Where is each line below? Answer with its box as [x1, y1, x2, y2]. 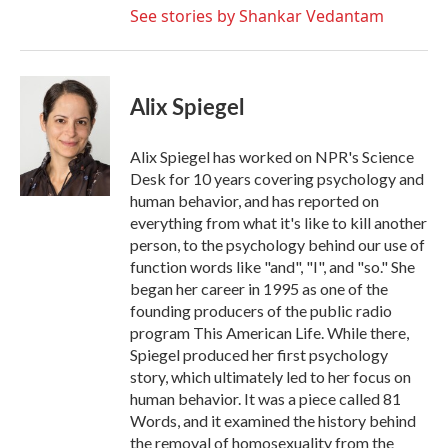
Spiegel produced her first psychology [130, 345, 388, 365]
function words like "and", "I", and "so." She [130, 257, 415, 277]
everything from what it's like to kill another [130, 213, 427, 233]
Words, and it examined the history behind [130, 411, 416, 431]
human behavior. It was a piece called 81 [130, 389, 401, 409]
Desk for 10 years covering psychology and [130, 169, 424, 189]
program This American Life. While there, [130, 323, 409, 343]
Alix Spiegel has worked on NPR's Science [130, 147, 414, 167]
